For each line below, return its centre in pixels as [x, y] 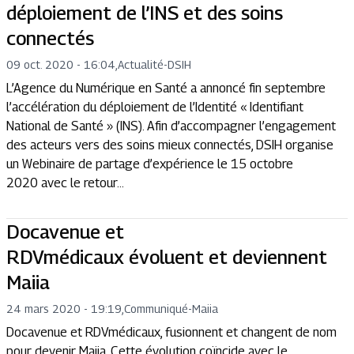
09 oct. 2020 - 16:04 [61, 64]
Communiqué [156, 309]
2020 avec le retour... [65, 183]
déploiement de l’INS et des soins [145, 13]
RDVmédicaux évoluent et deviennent [167, 257]
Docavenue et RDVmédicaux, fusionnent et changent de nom [171, 332]
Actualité [141, 64]
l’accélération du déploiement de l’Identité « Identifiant [155, 107]
